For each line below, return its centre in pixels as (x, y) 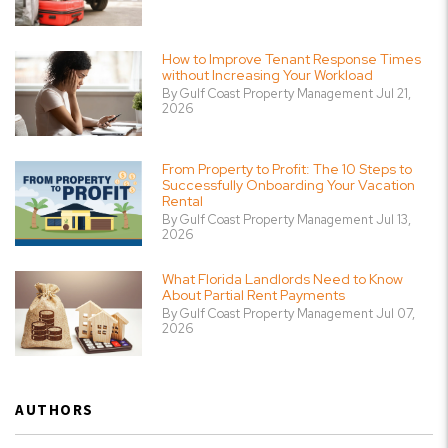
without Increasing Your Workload (267, 75)
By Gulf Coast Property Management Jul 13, (286, 220)
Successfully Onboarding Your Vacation (288, 185)
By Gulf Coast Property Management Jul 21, (286, 94)
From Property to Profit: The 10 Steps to (287, 169)
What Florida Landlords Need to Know (282, 279)
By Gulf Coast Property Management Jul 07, (288, 314)
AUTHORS (54, 410)
